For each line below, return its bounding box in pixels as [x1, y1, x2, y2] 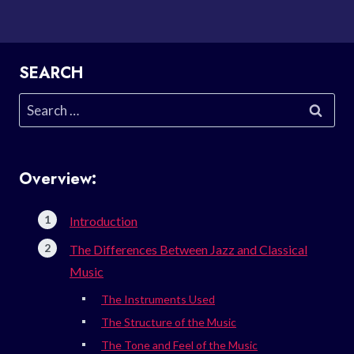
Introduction [70, 213, 137, 228]
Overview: [19, 167, 96, 190]
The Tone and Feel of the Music [101, 337, 258, 352]
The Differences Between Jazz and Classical [70, 241, 307, 257]
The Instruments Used [101, 292, 215, 306]
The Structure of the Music [101, 314, 236, 329]
